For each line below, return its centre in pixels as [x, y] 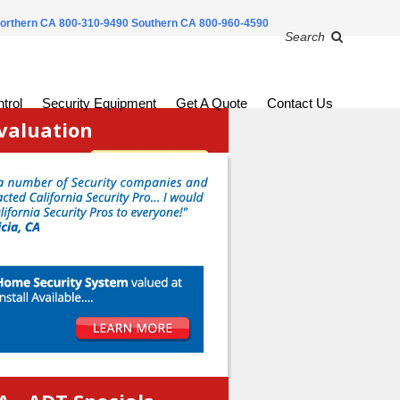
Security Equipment [99, 103]
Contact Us [300, 103]
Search [304, 37]
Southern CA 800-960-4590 [200, 23]
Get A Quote [211, 103]
